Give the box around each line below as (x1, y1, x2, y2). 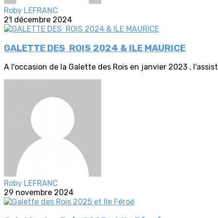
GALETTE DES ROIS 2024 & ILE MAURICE (4, 42, 185, 54)
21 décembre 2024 (4, 15, 72, 24)
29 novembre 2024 (4, 188, 73, 198)
